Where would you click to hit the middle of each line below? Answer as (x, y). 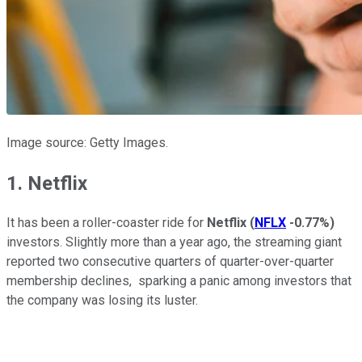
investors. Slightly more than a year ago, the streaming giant (174, 242)
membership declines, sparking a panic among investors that (179, 281)
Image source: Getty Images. (87, 142)
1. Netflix (47, 183)
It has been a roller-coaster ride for (107, 223)
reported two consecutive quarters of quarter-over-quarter (170, 262)
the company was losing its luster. (102, 301)
